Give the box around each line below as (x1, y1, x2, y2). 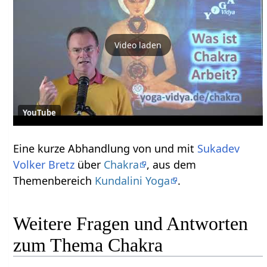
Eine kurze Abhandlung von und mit (13, 141, 198, 156)
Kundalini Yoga (95, 173, 170, 188)
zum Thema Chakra (13, 234, 163, 256)
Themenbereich (13, 173, 95, 188)
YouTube (23, 107, 57, 118)
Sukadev (197, 141, 240, 156)
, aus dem (147, 157, 197, 172)
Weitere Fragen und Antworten (13, 213, 249, 235)
